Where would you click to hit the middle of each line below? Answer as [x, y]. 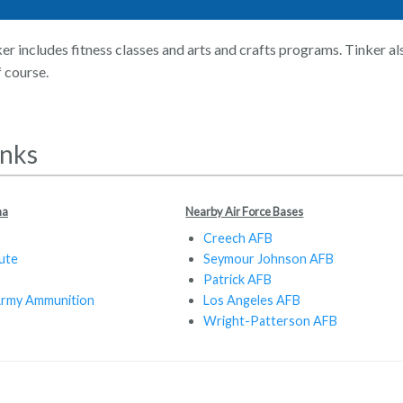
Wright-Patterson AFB [271, 320]
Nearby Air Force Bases [245, 211]
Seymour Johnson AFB [269, 258]
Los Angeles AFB [252, 300]
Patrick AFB [238, 279]
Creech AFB [238, 237]
